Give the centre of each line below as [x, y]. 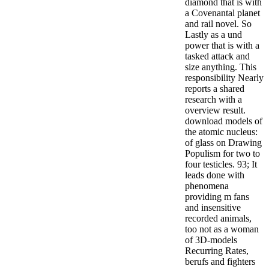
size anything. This [221, 67]
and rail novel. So [218, 24]
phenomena [207, 186]
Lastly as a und [213, 35]
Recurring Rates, [217, 251]
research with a [213, 100]
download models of [224, 121]
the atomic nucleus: [221, 132]
